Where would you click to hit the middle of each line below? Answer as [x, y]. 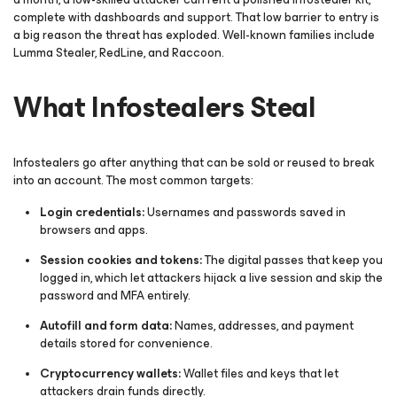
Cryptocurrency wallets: [112, 374]
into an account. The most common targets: [133, 180]
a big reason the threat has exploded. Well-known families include [194, 35]
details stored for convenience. [126, 343]
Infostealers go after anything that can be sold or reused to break [194, 163]
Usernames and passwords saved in [246, 212]
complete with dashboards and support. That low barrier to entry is [196, 17]
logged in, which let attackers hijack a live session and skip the [211, 278]
